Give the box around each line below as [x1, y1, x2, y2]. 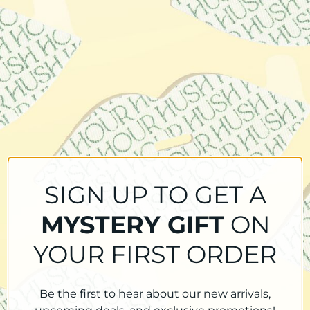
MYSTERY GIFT [40, 209, 224, 239]
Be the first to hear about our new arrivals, [39, 286, 271, 300]
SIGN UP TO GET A [44, 179, 266, 210]
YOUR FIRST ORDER [33, 239, 277, 269]
